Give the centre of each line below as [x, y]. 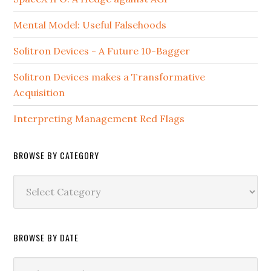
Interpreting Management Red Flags [99, 118]
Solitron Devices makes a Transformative [109, 77]
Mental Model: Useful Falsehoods [90, 24]
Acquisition [39, 92]
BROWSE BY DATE [46, 237]
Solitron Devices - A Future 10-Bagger [102, 51]
